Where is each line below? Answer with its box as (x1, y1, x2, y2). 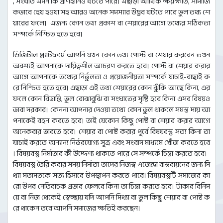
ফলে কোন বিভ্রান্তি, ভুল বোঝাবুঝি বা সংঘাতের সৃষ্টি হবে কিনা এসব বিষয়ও (13, 92, 210, 106)
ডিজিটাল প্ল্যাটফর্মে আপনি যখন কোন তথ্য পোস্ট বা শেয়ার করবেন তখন (13, 48, 210, 62)
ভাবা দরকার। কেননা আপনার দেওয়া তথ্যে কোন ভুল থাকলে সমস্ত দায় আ (13, 103, 210, 117)
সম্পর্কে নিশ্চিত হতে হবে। (13, 27, 84, 41)
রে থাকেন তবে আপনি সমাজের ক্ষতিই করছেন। (13, 202, 143, 216)
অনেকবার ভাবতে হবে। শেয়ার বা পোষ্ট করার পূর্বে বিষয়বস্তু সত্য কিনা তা (13, 125, 210, 139)
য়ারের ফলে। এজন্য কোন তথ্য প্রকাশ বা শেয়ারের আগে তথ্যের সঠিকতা (13, 16, 210, 30)
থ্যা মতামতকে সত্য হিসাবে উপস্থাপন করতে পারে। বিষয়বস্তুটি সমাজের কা (13, 169, 210, 183)
